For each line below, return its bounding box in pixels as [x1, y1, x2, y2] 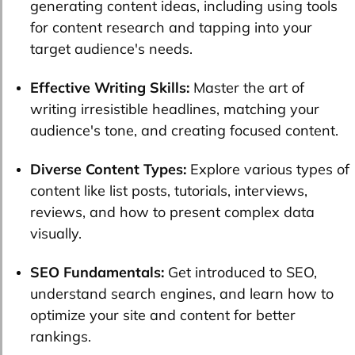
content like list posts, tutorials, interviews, [30, 181, 307, 200]
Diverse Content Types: [30, 160, 190, 179]
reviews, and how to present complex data [30, 203, 315, 222]
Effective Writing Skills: [30, 78, 193, 97]
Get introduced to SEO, [164, 263, 317, 282]
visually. [30, 224, 82, 243]
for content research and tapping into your [30, 18, 312, 37]
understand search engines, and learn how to [30, 284, 334, 303]
